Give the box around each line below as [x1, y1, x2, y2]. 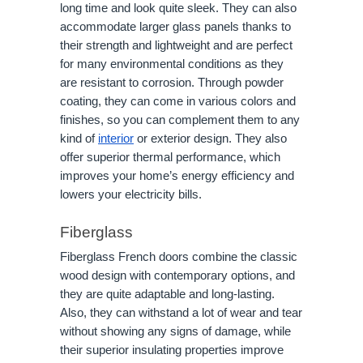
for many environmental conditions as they [60, 57, 284, 70]
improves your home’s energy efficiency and [60, 169, 294, 182]
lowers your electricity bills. [60, 187, 205, 201]
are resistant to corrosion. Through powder [60, 75, 284, 89]
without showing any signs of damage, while [60, 324, 291, 338]
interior [98, 131, 134, 145]
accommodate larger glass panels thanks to [60, 19, 291, 33]
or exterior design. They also [134, 131, 287, 145]
